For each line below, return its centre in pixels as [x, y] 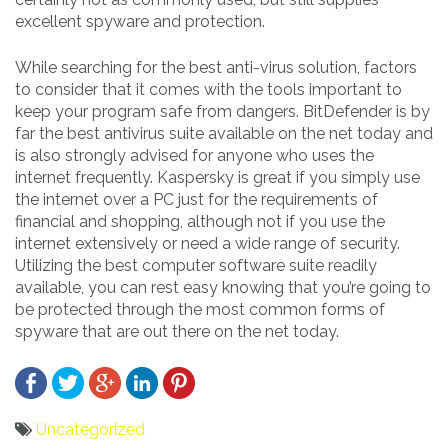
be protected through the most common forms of [200, 309]
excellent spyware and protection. [140, 21]
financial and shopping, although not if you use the [200, 221]
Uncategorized [90, 429]
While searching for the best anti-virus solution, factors [216, 67]
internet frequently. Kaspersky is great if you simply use [217, 177]
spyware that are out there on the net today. [177, 331]
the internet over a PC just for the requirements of [196, 199]
